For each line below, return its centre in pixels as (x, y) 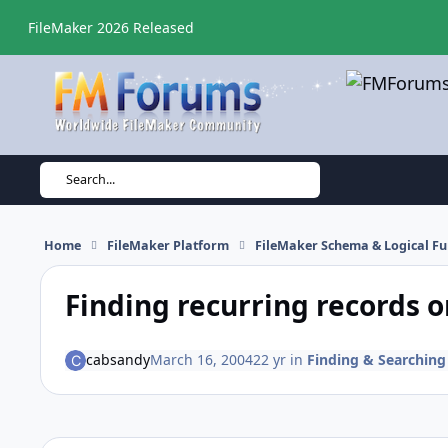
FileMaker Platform (167, 245)
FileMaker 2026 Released (110, 27)
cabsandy (117, 360)
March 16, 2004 (201, 360)
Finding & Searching (376, 360)
